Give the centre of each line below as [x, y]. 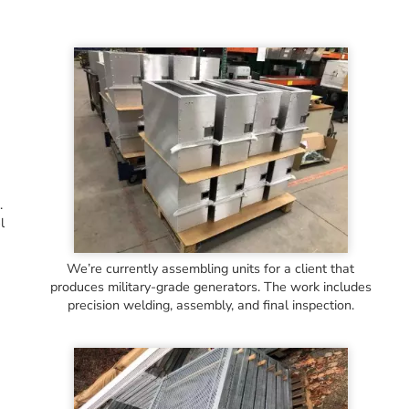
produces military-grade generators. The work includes [210, 286]
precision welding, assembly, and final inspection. [210, 304]
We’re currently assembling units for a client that [211, 268]
